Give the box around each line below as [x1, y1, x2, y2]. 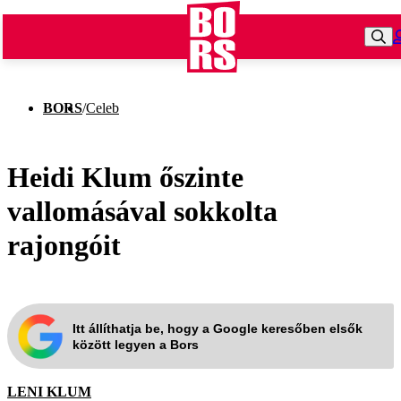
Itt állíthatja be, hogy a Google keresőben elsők [73, 320, 363, 336]
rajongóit [7, 228, 121, 261]
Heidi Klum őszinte [7, 160, 243, 193]
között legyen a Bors [73, 337, 199, 352]
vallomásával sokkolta [7, 194, 277, 227]
